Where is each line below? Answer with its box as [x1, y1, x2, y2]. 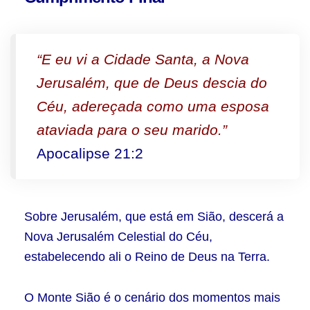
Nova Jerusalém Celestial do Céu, [24, 230, 212, 244]
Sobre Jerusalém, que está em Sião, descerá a [24, 210, 284, 224]
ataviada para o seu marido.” [37, 122, 227, 138]
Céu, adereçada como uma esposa [37, 98, 269, 114]
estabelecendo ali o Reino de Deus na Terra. [24, 250, 270, 264]
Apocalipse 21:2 [37, 145, 143, 161]
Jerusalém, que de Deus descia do [37, 75, 267, 91]
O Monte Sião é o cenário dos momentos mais [24, 291, 280, 304]
